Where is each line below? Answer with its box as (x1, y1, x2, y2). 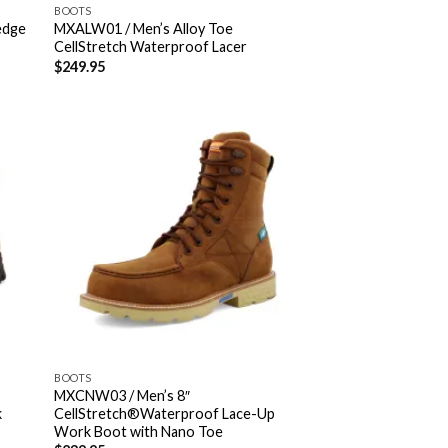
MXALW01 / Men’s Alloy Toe (54, 20, 234, 38)
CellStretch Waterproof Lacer (54, 38, 248, 56)
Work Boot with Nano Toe (54, 422, 224, 440)
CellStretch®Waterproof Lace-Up (54, 404, 276, 422)
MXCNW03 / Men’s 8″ (54, 386, 191, 404)
